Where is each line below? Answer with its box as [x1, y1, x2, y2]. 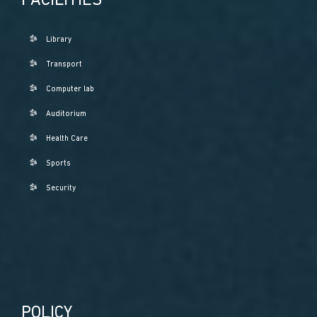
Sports [46, 159, 71, 168]
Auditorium [46, 110, 87, 118]
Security [46, 184, 76, 192]
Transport [46, 60, 83, 69]
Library [46, 35, 72, 44]
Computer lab [46, 85, 95, 93]
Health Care [46, 134, 88, 143]
